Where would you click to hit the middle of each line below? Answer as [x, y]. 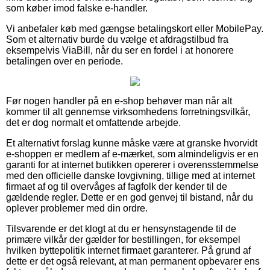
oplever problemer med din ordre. [77, 208]
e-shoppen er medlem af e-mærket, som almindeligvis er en [132, 154]
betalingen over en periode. [64, 61]
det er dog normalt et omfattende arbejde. [93, 122]
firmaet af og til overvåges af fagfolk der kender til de [117, 186]
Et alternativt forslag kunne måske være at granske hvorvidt [132, 143]
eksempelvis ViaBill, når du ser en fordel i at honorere [120, 50]
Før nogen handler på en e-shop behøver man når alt [119, 101]
